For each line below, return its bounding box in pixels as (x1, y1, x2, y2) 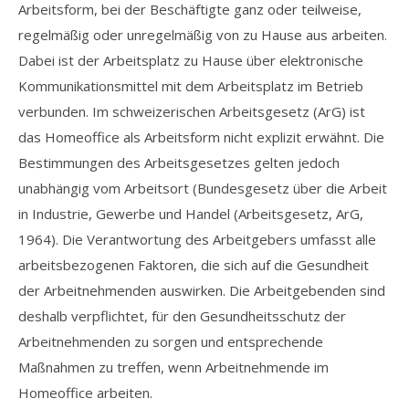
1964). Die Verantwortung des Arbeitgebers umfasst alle (18, 230, 376, 248)
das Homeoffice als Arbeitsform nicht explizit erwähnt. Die (18, 128, 384, 146)
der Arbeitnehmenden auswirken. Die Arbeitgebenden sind (18, 281, 385, 299)
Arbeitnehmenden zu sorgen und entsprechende (18, 332, 323, 351)
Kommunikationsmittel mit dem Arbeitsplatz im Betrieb (18, 77, 363, 95)
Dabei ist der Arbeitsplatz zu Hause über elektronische (18, 51, 363, 69)
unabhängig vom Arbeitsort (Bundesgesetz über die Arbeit (18, 179, 387, 197)
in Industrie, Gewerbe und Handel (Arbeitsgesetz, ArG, (18, 204, 363, 223)
